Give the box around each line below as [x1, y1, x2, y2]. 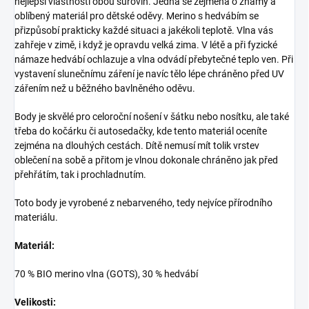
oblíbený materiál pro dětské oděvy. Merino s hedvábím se [14, 10, 259, 22]
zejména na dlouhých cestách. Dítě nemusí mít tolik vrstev [14, 140, 259, 152]
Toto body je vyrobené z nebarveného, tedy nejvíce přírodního [14, 197, 272, 209]
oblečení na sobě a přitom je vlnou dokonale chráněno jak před [14, 154, 278, 166]
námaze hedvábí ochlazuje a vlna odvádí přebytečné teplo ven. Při [14, 54, 293, 66]
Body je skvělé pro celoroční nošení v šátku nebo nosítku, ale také [14, 111, 289, 123]
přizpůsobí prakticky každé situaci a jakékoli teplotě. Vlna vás [14, 25, 273, 37]
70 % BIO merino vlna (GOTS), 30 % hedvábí [14, 268, 198, 280]
